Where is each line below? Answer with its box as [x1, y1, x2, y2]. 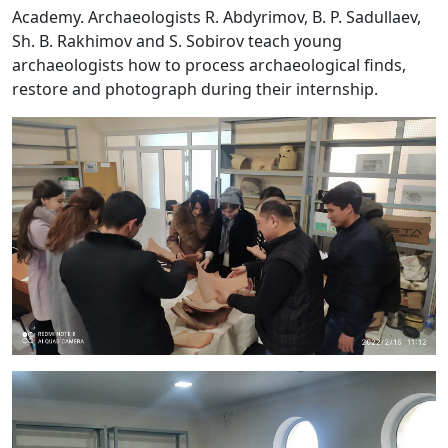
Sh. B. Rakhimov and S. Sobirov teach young [12, 30, 342, 53]
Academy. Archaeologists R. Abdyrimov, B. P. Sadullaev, [12, 6, 421, 29]
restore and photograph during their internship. [12, 78, 378, 101]
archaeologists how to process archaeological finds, [12, 54, 406, 77]
